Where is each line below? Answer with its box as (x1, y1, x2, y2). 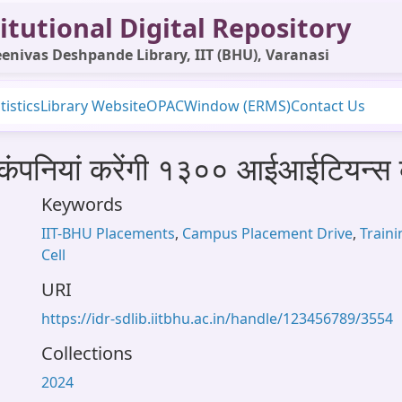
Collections (41, 341, 133, 365)
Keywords (41, 192, 123, 216)
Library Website (40, 96, 146, 116)
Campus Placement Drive (182, 223, 353, 243)
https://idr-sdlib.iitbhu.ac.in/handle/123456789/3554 (41, 309, 393, 328)
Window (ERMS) (184, 96, 291, 116)
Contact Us (291, 96, 365, 116)
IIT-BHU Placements (41, 223, 175, 243)
